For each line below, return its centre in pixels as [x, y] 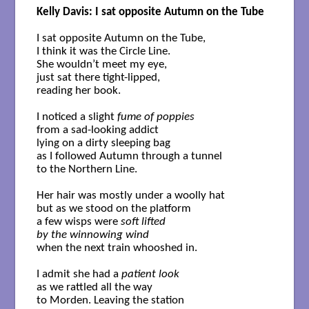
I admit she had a [79, 275]
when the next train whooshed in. [117, 248]
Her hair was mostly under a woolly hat [130, 196]
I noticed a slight [77, 117]
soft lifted [144, 222]
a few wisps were [78, 222]
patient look [150, 275]
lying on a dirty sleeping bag [103, 143]
